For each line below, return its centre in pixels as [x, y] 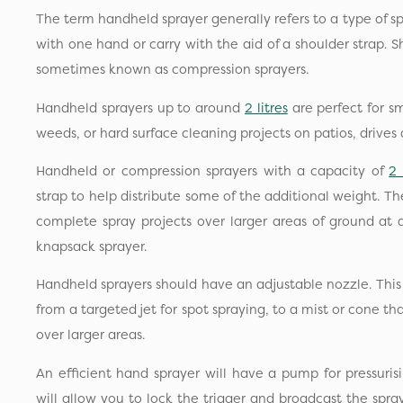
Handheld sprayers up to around [140, 107]
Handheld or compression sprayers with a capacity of [213, 170]
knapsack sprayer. [91, 246]
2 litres [266, 107]
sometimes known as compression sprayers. [172, 70]
